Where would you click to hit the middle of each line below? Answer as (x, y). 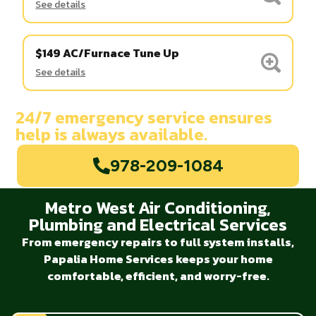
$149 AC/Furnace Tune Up (108, 53)
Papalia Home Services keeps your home (158, 259)
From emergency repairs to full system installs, (158, 242)
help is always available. (112, 134)
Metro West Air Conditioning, (158, 207)
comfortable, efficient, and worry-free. (158, 275)
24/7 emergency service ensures (144, 117)
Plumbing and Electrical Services (158, 224)
